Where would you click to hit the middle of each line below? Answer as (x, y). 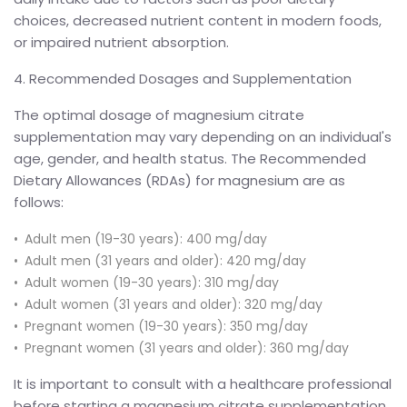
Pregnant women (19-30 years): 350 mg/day (166, 326)
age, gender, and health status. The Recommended (190, 158)
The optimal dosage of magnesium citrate (159, 114)
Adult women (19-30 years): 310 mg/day (152, 282)
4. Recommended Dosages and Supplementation (183, 78)
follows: (39, 202)
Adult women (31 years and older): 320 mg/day (174, 304)
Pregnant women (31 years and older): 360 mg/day (187, 347)
